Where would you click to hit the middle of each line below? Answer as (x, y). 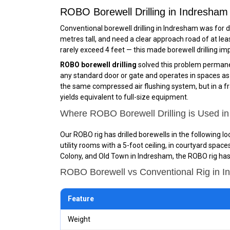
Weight (79, 219)
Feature (81, 199)
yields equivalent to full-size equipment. (124, 97)
